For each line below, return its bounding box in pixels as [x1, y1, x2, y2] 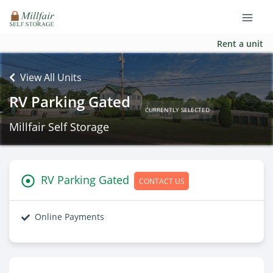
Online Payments [35, 211, 104, 223]
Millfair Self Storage [9, 119, 109, 134]
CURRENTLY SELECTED [144, 105, 210, 114]
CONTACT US [138, 175, 185, 186]
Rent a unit [217, 37, 263, 49]
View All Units [20, 71, 82, 84]
